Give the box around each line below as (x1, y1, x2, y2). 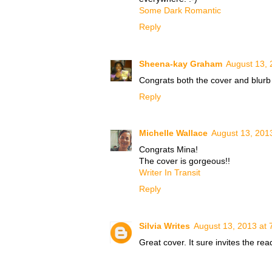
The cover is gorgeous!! (139, 156, 230, 166)
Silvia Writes (139, 220, 190, 231)
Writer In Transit (139, 168, 200, 178)
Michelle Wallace (139, 128, 208, 138)
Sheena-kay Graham (139, 58, 222, 69)
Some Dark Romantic (139, 5, 221, 16)
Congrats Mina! (139, 144, 198, 155)
